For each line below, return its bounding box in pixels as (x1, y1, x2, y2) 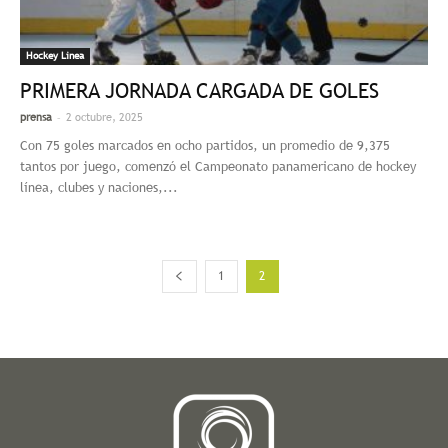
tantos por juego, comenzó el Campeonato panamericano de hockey (20, 159, 416, 175)
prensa (20, 111, 52, 124)
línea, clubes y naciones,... (20, 180, 178, 196)
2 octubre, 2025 (66, 111, 143, 124)
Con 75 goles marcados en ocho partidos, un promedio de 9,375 (20, 138, 390, 154)
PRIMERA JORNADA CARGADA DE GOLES (20, 78, 379, 104)
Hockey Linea (26, 50, 84, 62)
